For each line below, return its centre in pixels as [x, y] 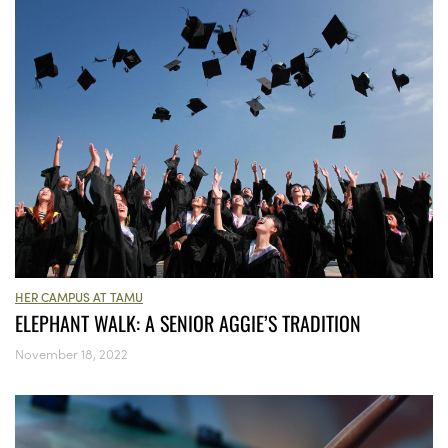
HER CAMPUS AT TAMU [79, 297]
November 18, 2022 [71, 354]
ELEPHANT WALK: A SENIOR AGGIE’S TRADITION [188, 323]
